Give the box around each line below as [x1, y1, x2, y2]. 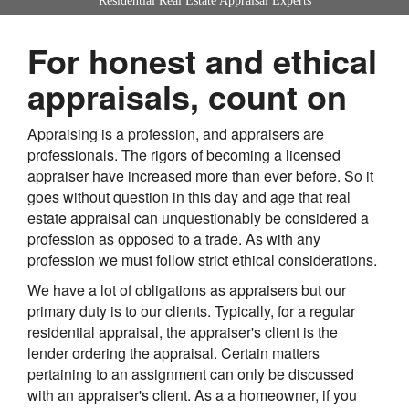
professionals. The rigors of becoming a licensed [27, 143, 341, 165]
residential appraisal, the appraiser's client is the [27, 320, 338, 342]
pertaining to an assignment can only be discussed [27, 362, 354, 384]
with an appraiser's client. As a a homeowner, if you [27, 383, 357, 405]
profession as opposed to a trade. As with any [27, 227, 320, 249]
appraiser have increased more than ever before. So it [27, 164, 373, 186]
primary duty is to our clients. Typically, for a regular [27, 299, 355, 321]
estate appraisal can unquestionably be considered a [27, 206, 369, 228]
